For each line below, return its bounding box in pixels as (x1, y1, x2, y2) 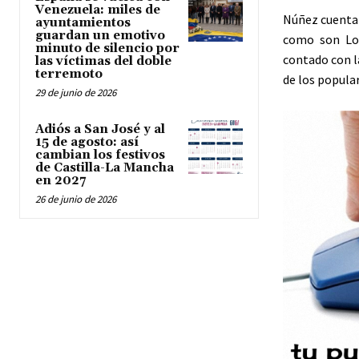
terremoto (35, 66, 103, 82)
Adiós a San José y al (35, 121, 165, 137)
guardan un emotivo (35, 27, 165, 43)
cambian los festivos (35, 147, 165, 163)
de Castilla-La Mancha (35, 159, 174, 175)
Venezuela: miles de (35, 2, 160, 18)
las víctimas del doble (35, 53, 171, 69)
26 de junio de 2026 (35, 192, 116, 206)
